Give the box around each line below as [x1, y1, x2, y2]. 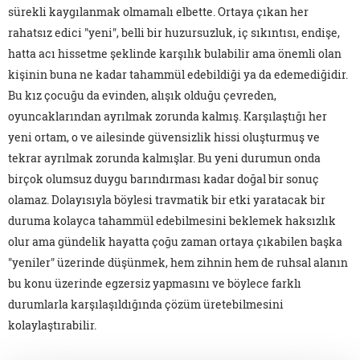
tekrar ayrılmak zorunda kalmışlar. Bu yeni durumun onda [8, 150, 321, 166]
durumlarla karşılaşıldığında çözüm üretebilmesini [8, 297, 284, 313]
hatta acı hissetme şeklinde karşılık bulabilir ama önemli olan [8, 46, 342, 62]
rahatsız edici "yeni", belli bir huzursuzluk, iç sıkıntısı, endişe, [8, 25, 340, 41]
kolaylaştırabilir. [8, 317, 96, 333]
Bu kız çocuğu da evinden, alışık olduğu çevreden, [8, 88, 276, 104]
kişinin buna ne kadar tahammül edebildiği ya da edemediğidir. [8, 67, 348, 83]
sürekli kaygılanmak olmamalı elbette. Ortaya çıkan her [8, 4, 309, 20]
